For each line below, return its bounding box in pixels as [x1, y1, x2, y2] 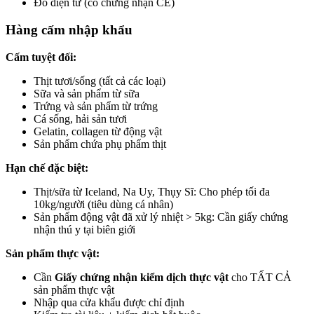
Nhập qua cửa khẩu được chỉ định [34, 296, 184, 308]
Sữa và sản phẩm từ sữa [34, 87, 139, 100]
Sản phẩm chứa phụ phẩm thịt [34, 137, 166, 150]
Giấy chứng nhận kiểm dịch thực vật [55, 271, 228, 283]
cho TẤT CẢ [228, 271, 292, 283]
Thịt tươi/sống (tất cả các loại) [34, 74, 165, 87]
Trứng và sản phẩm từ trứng [34, 100, 158, 112]
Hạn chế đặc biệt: [6, 161, 88, 174]
